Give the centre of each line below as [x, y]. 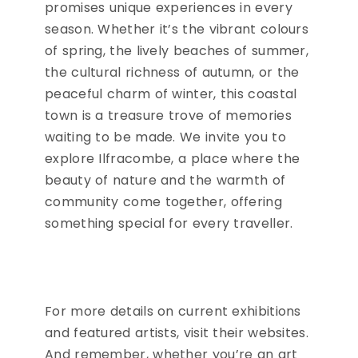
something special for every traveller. [169, 224]
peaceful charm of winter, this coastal [171, 94]
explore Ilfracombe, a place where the [173, 159]
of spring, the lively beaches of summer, [177, 51]
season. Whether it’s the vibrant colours [177, 30]
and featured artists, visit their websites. [177, 333]
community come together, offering [163, 202]
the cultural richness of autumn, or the [172, 73]
